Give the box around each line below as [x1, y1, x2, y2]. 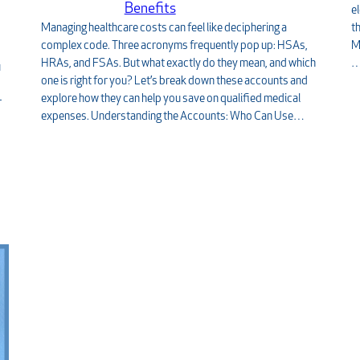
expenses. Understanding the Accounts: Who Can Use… [40, 110, 305, 123]
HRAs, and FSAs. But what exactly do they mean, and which [40, 57, 316, 70]
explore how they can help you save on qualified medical [40, 92, 301, 105]
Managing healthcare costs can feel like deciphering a [40, 22, 287, 35]
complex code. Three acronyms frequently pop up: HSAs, [40, 39, 308, 52]
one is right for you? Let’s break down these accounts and [40, 75, 308, 88]
